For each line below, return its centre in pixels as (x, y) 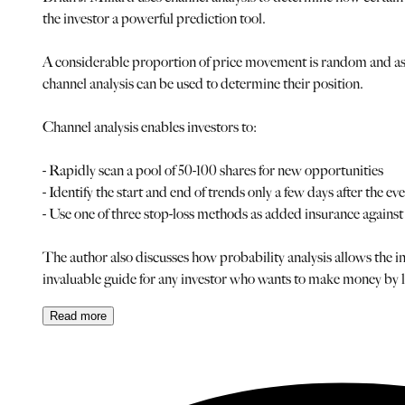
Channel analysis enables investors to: (150, 127)
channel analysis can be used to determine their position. (203, 83)
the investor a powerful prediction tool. (154, 18)
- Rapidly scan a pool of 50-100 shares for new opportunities (213, 170)
